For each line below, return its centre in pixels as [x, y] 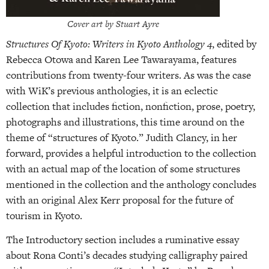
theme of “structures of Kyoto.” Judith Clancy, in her [122, 137]
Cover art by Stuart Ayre [113, 23]
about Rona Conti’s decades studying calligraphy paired [127, 255]
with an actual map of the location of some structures [123, 168]
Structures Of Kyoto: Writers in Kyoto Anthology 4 [109, 44]
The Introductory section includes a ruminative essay [122, 240]
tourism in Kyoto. [47, 215]
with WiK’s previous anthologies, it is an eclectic [112, 90]
